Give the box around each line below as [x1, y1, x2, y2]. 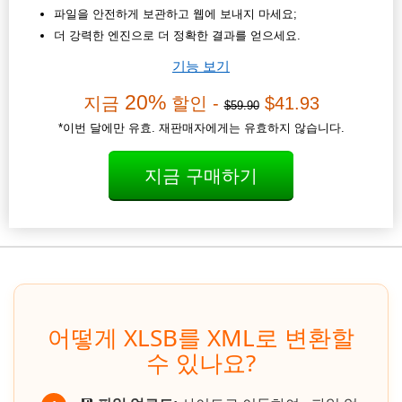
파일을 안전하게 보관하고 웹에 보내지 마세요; [54, 7, 297, 22]
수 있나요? [146, 346, 256, 380]
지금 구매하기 [144, 166, 258, 187]
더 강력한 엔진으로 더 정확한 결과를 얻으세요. [54, 29, 301, 43]
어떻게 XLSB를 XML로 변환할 [48, 321, 354, 354]
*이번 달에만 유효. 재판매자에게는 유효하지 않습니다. [57, 121, 345, 135]
